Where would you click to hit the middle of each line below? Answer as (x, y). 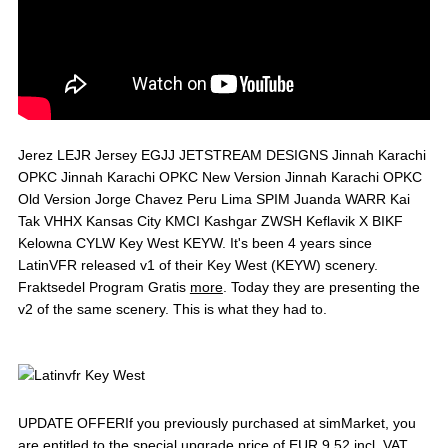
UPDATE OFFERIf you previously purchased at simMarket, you (216, 423)
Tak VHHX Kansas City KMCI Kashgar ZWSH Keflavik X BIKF (210, 221)
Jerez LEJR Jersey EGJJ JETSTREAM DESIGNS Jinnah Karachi (221, 155)
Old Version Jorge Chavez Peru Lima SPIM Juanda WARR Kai (213, 199)
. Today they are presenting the (321, 287)
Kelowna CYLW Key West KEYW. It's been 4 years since (194, 243)
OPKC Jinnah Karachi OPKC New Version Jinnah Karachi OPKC (219, 177)
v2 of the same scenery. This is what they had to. (172, 309)
